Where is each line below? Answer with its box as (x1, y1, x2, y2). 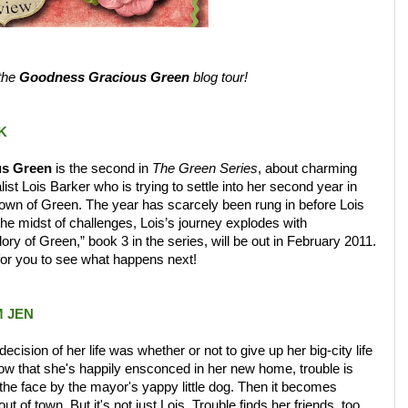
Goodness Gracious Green (19, 69, 189, 85)
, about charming (257, 160, 357, 176)
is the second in (51, 160, 152, 176)
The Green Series (151, 160, 258, 176)
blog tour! (189, 69, 248, 85)
